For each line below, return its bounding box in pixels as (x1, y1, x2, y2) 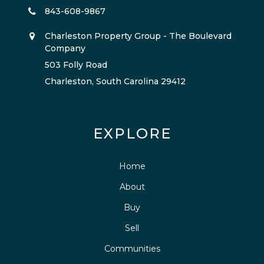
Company (44, 42, 85, 54)
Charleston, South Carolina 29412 (44, 75, 186, 87)
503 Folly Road (44, 59, 107, 70)
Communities (104, 243, 160, 255)
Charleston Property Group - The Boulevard (44, 30, 232, 41)
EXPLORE (93, 124, 171, 142)
